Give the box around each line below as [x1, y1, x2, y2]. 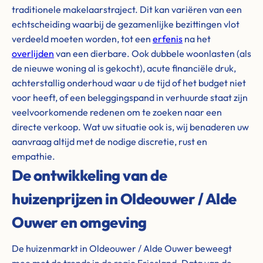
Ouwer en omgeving [12, 213, 147, 232]
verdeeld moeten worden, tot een [12, 33, 153, 45]
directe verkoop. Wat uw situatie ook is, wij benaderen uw [12, 121, 249, 133]
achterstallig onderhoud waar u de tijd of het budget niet [12, 77, 246, 89]
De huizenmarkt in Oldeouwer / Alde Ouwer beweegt [12, 242, 232, 254]
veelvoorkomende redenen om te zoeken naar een [12, 106, 222, 118]
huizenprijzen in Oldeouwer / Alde [12, 189, 237, 208]
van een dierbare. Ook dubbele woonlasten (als [54, 48, 251, 59]
